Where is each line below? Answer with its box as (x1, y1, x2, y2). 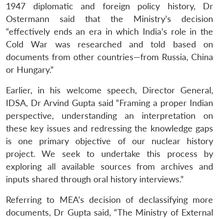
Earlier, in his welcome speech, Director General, (6, 85, 213, 95)
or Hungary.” (6, 64, 54, 75)
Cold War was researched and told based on (6, 39, 213, 49)
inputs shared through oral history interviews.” (6, 174, 184, 184)
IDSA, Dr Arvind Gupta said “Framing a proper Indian (6, 97, 213, 108)
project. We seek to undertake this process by (6, 148, 213, 159)
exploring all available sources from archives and (6, 161, 213, 172)
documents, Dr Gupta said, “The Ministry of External (6, 207, 213, 218)
